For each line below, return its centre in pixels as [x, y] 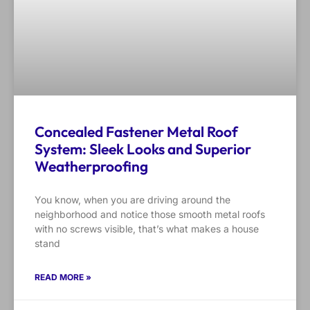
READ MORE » [63, 277]
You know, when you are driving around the [133, 200]
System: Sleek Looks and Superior [143, 149]
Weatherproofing [91, 166]
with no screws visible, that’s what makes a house [147, 229]
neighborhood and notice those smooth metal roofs [150, 215]
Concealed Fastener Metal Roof [136, 132]
